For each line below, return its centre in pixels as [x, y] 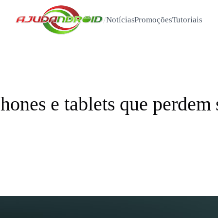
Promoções [153, 20]
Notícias [120, 20]
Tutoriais [187, 20]
